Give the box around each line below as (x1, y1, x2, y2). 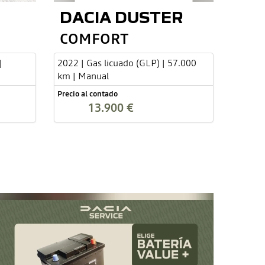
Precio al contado (57, 89, 118, 99)
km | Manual (57, 69, 109, 83)
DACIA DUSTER (60, 8, 183, 26)
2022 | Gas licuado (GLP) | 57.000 (57, 56, 196, 70)
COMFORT (60, 28, 128, 49)
